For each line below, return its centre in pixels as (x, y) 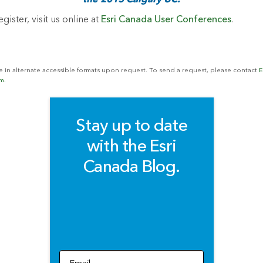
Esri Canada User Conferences (166, 20)
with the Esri (131, 147)
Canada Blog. (131, 167)
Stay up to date (131, 126)
